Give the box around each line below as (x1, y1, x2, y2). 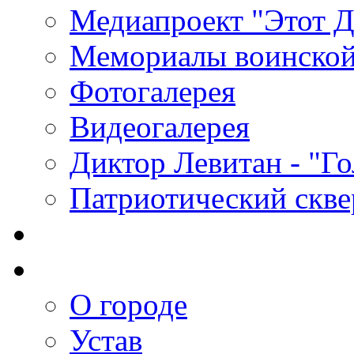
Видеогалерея (70, 110, 250, 144)
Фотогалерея (70, 74, 235, 108)
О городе (70, 288, 187, 322)
